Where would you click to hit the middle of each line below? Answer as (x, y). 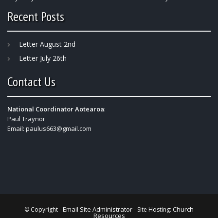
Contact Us (31, 81)
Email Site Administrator (98, 209)
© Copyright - (44, 209)
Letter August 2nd (47, 44)
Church (183, 209)
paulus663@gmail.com (59, 129)
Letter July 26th (43, 58)
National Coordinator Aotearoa (56, 109)
